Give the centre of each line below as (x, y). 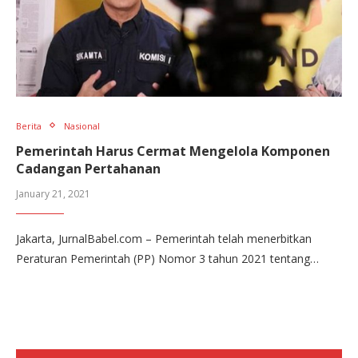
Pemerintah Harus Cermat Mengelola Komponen (173, 151)
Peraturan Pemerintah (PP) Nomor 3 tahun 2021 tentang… (167, 258)
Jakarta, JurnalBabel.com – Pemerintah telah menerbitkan (164, 238)
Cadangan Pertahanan (88, 168)
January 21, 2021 (53, 193)
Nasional (82, 125)
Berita (29, 125)
